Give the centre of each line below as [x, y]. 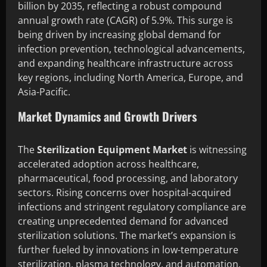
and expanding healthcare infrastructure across [125, 63]
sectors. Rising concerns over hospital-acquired [125, 192]
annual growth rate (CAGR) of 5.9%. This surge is [125, 20]
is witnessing [217, 149]
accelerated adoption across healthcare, [108, 164]
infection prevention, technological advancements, [131, 49]
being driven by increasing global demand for [119, 34]
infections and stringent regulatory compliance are [132, 207]
